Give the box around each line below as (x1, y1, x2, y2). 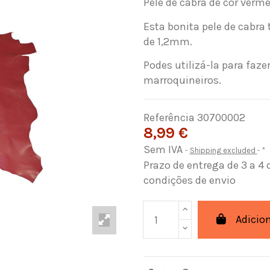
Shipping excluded (189, 146, 257, 155)
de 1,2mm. (143, 34, 192, 48)
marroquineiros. (143, 74, 221, 87)
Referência (143, 111, 195, 125)
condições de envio (143, 174, 236, 187)
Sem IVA (143, 143, 185, 157)
